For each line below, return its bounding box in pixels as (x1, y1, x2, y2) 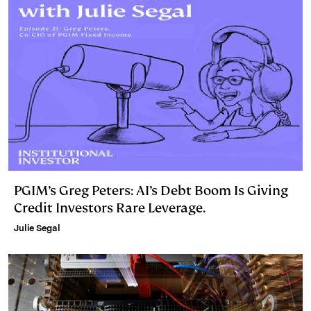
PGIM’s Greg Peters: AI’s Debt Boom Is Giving (14, 181, 288, 199)
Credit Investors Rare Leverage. (14, 199, 205, 217)
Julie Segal (14, 222, 60, 233)
